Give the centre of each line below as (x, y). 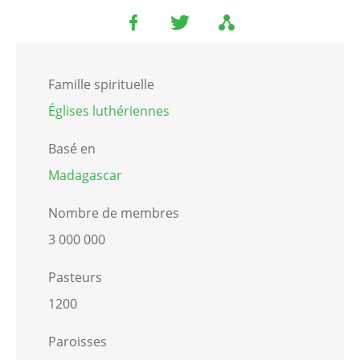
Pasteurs (75, 278)
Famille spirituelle (101, 85)
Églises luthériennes (109, 111)
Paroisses (78, 342)
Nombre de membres (114, 213)
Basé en (72, 149)
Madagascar (85, 176)
